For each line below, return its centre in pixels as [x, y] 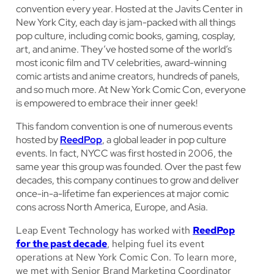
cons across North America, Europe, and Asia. [112, 207]
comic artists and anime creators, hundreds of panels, [128, 76]
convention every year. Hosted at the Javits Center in [129, 9]
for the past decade [61, 244]
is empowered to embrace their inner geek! [107, 103]
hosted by [38, 140]
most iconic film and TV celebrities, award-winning [121, 63]
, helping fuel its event [156, 244]
